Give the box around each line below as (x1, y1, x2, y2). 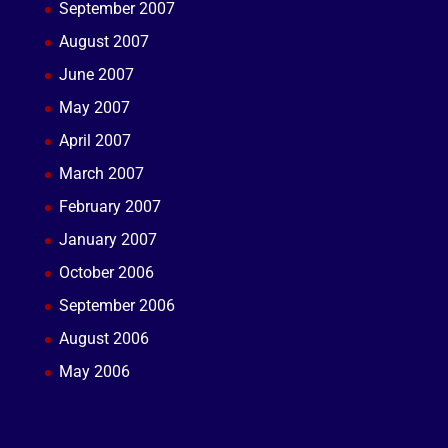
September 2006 (58, 296, 175, 315)
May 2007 (58, 98, 130, 117)
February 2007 (58, 197, 161, 216)
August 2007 (58, 32, 149, 51)
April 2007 (58, 131, 131, 150)
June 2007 (58, 65, 134, 84)
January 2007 (58, 230, 157, 249)
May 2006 (58, 362, 130, 381)
